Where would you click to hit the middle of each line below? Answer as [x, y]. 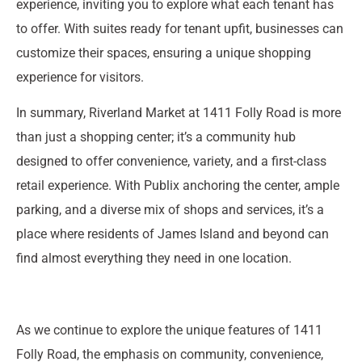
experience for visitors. [80, 78]
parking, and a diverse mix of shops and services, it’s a [170, 210]
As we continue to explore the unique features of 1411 [169, 330]
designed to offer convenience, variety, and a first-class [171, 162]
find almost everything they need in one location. [154, 259]
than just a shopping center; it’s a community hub [156, 137]
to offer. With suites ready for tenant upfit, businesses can [180, 29]
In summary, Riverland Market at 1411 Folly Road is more [179, 113]
